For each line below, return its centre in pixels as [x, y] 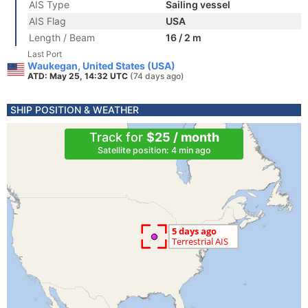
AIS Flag [47, 21]
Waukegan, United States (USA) [101, 66]
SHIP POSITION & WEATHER [75, 110]
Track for [118, 137]
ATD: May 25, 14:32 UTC [79, 76]
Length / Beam [62, 37]
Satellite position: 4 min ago [154, 150]
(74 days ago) [157, 76]
